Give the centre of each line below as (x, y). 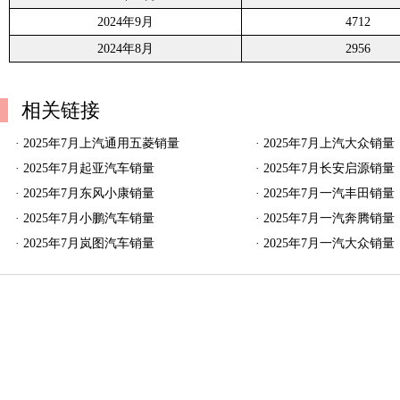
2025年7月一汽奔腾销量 (329, 218)
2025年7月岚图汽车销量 (89, 243)
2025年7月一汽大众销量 (329, 243)
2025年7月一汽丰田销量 (329, 193)
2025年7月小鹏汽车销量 (89, 218)
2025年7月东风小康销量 (89, 193)
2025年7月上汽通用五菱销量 (101, 143)
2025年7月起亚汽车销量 (89, 168)
